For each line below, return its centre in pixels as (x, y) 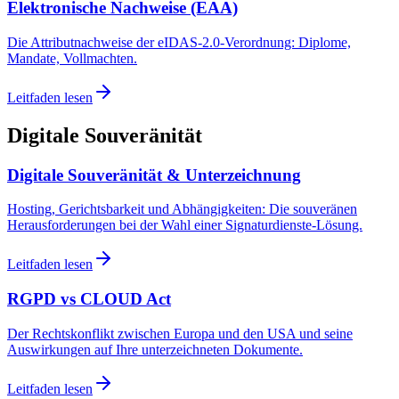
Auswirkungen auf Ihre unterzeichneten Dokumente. (155, 349)
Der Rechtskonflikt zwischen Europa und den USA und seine (180, 333)
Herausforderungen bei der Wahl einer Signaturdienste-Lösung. (185, 225)
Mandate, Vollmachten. (72, 58)
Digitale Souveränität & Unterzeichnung (154, 175)
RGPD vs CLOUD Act (89, 299)
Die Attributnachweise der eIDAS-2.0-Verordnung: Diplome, (179, 42)
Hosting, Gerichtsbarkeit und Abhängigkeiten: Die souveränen (182, 209)
